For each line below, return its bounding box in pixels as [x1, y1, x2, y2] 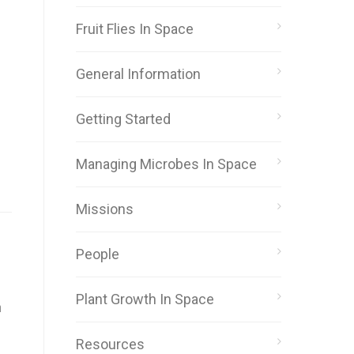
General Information [76, 66, 201, 82]
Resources [76, 336, 145, 352]
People [76, 246, 119, 262]
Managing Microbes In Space [76, 156, 257, 172]
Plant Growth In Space [76, 291, 214, 307]
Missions [76, 201, 134, 217]
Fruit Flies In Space [76, 21, 194, 37]
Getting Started [76, 111, 171, 127]
